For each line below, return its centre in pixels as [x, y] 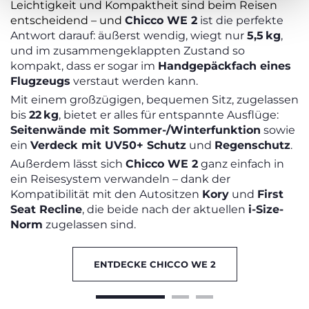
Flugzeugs [40, 81]
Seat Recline [46, 209]
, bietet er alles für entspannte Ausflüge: [169, 114]
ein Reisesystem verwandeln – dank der [120, 179]
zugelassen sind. [89, 224]
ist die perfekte [240, 20]
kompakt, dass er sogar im [84, 66]
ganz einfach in [241, 163]
